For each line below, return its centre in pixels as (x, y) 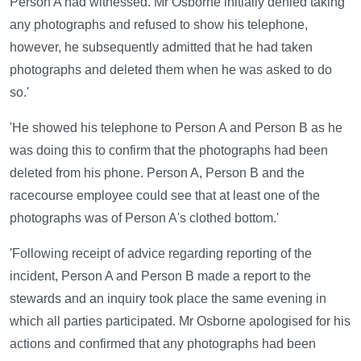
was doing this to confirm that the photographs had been (169, 151)
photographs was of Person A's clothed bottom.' (144, 218)
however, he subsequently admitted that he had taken (161, 48)
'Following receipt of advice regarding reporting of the (161, 254)
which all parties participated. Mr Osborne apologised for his (180, 322)
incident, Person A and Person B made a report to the (160, 276)
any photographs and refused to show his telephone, (159, 25)
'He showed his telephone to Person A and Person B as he (176, 128)
